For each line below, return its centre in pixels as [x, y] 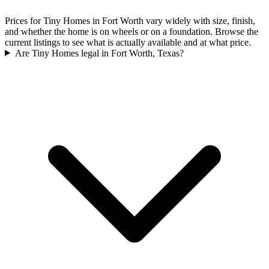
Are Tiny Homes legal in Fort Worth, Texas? [99, 53]
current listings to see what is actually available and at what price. [128, 42]
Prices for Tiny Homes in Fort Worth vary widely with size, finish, [130, 20]
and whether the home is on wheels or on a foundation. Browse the [131, 31]
